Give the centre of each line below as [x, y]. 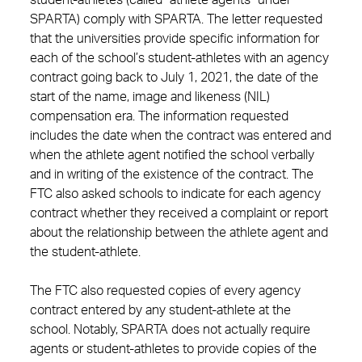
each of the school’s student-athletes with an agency [179, 58]
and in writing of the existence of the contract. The [172, 175]
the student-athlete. [85, 252]
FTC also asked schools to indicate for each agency [175, 194]
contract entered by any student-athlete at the [160, 310]
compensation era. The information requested [159, 116]
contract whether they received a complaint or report [179, 213]
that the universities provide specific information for [175, 39]
